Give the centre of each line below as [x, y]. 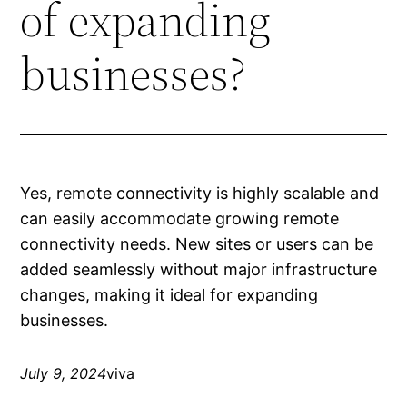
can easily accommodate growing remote [180, 219]
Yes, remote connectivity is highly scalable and [200, 194]
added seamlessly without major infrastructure [199, 270]
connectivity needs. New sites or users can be [197, 244]
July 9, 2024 [64, 374]
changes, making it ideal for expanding [169, 295]
